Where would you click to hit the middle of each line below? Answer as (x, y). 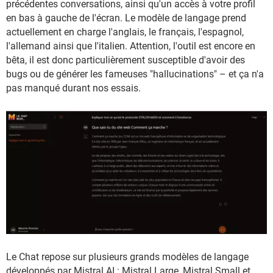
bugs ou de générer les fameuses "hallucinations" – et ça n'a (135, 74)
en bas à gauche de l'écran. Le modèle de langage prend (126, 18)
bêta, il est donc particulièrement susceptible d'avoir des (126, 60)
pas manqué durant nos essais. (73, 88)
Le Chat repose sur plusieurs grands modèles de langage (127, 257)
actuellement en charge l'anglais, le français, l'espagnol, (125, 32)
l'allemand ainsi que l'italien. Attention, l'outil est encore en (131, 46)
